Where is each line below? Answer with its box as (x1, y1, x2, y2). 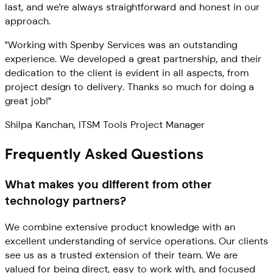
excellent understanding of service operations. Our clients (5, 235, 268, 248)
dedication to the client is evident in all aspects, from (5, 66, 249, 79)
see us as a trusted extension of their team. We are (5, 249, 238, 262)
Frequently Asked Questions (5, 144, 204, 163)
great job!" (5, 94, 51, 107)
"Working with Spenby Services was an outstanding (5, 38, 237, 51)
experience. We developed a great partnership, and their (5, 52, 261, 65)
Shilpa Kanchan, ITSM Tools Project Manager (5, 118, 205, 131)
